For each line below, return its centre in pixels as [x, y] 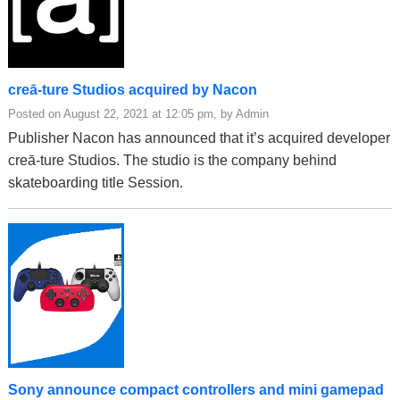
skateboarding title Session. [96, 182]
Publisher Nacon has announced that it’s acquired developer [199, 137]
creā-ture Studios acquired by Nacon [133, 89]
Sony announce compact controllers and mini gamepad [196, 389]
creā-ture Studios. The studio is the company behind [172, 160]
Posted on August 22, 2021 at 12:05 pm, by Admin [138, 113]
